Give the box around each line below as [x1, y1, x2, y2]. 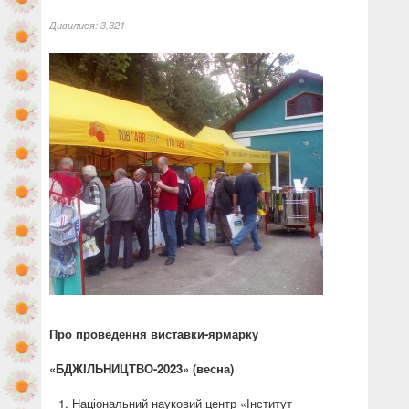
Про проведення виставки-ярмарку [48, 324, 302, 342]
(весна [192, 359, 230, 377]
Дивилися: [48, 17, 100, 32]
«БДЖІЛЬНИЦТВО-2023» [48, 359, 193, 377]
